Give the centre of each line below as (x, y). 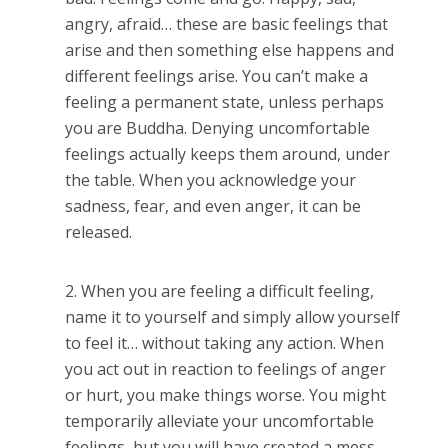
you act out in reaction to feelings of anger (225, 368)
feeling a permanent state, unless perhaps (224, 101)
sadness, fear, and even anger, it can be (212, 205)
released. (98, 231)
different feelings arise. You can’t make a (216, 75)
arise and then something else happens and (229, 49)
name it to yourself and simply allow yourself (232, 316)
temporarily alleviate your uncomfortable (219, 420)
